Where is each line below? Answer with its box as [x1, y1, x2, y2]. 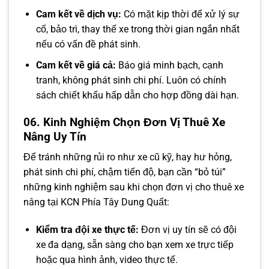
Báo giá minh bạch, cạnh [115, 59, 223, 71]
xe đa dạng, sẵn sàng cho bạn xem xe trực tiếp [35, 239, 234, 251]
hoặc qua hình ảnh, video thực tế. [35, 254, 178, 266]
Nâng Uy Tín [23, 129, 86, 144]
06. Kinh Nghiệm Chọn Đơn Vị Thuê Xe [23, 115, 225, 129]
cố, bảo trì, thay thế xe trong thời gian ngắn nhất [35, 23, 240, 35]
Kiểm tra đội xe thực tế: [35, 224, 139, 236]
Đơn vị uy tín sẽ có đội [138, 224, 237, 236]
